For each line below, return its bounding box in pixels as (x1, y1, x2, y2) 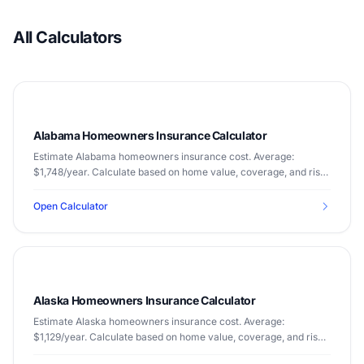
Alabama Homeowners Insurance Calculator (33, 128, 267, 142)
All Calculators (13, 28, 122, 47)
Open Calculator (33, 200, 108, 212)
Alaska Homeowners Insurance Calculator (33, 293, 256, 307)
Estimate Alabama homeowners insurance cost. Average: (33, 150, 294, 162)
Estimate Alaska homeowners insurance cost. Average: (33, 315, 284, 327)
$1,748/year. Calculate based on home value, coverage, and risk (33, 166, 326, 178)
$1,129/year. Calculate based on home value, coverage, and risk (33, 331, 323, 343)
